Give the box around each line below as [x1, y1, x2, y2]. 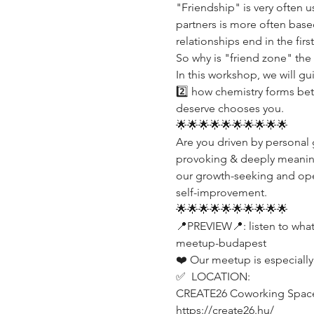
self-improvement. [175, 185, 267, 199]
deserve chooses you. [175, 101, 284, 115]
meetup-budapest [175, 235, 266, 250]
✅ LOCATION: [175, 269, 250, 283]
